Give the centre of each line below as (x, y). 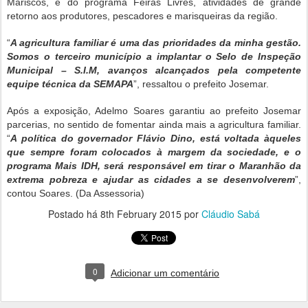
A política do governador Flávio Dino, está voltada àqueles (156, 138)
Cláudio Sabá (231, 213)
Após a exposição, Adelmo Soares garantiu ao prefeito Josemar (154, 110)
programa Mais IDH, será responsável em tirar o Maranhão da (154, 165)
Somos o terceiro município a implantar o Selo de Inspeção (154, 56)
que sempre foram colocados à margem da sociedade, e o (154, 152)
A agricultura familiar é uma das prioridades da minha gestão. (156, 42)
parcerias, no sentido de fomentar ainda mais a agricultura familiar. (154, 124)
